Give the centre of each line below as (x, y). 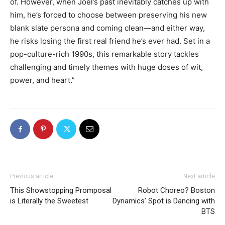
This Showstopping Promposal (61, 190)
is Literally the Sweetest (49, 201)
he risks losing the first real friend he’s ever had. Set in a (110, 41)
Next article (199, 176)
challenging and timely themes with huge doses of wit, (106, 67)
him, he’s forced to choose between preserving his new (108, 15)
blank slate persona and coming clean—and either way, (107, 28)
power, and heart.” (42, 80)
